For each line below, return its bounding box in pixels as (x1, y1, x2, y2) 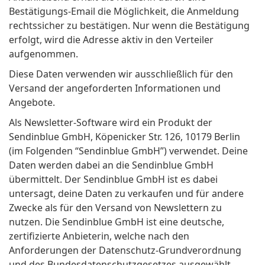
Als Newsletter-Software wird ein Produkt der (9, 116, 212, 130)
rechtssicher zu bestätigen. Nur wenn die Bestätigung (9, 19, 250, 33)
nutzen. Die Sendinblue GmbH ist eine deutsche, (9, 215, 224, 229)
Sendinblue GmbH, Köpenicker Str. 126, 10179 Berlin (9, 130, 240, 144)
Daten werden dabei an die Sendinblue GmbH (9, 159, 214, 172)
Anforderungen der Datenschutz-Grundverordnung (9, 244, 241, 257)
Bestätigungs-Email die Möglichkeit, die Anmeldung (9, 5, 239, 18)
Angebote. (9, 96, 55, 109)
